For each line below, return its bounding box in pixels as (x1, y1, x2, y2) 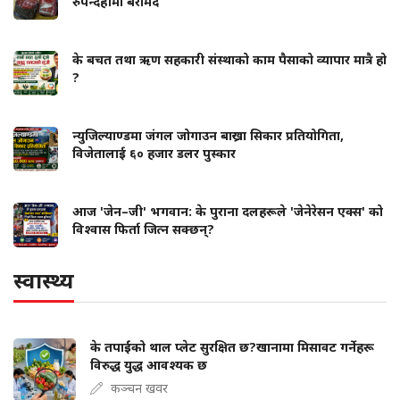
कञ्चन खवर (111, 379, 168, 397)
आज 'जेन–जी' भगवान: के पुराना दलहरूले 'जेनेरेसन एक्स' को (72, 203, 383, 221)
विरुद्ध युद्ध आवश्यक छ (90, 356, 207, 374)
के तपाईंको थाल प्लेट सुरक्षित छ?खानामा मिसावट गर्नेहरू (90, 338, 374, 356)
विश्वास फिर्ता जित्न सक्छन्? (72, 221, 214, 238)
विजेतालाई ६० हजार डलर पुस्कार (72, 145, 236, 162)
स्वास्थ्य (13, 265, 74, 296)
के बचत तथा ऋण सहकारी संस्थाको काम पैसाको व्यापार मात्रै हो (72, 51, 387, 69)
